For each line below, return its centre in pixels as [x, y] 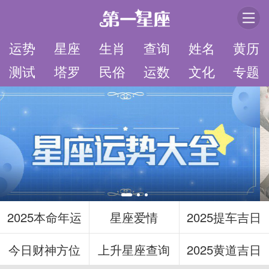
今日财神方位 [45, 249]
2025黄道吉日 [224, 249]
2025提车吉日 [224, 217]
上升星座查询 [134, 249]
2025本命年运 [45, 217]
